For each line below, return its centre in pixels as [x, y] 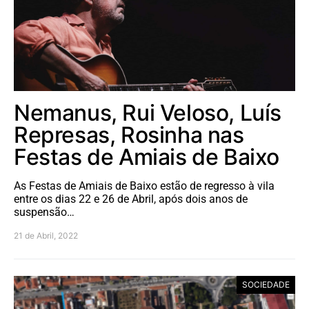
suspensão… [44, 212]
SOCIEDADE [266, 285]
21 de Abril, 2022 [46, 236]
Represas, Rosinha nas [129, 135]
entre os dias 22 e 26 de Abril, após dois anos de [131, 199]
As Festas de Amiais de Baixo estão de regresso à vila [144, 186]
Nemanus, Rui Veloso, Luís [148, 113]
